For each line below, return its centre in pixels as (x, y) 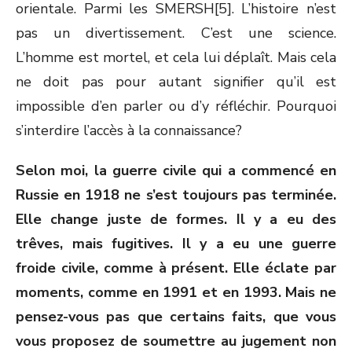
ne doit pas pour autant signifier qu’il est (176, 82)
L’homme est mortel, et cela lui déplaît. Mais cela (176, 57)
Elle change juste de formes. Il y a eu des (176, 219)
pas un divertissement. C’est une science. (176, 33)
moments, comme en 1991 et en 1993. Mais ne (176, 292)
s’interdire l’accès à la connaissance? (129, 130)
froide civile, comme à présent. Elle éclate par (176, 268)
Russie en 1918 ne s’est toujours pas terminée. (176, 195)
